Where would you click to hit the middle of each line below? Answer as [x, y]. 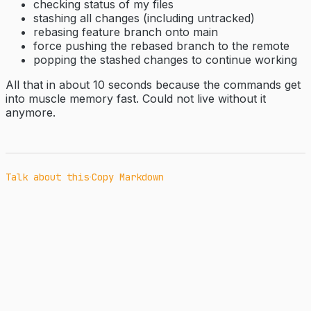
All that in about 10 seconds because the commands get [153, 84]
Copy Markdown [128, 177]
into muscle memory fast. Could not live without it [136, 98]
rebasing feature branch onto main [126, 32]
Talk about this [47, 177]
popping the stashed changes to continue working [165, 59]
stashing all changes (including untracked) [144, 18]
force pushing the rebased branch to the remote [161, 45]
